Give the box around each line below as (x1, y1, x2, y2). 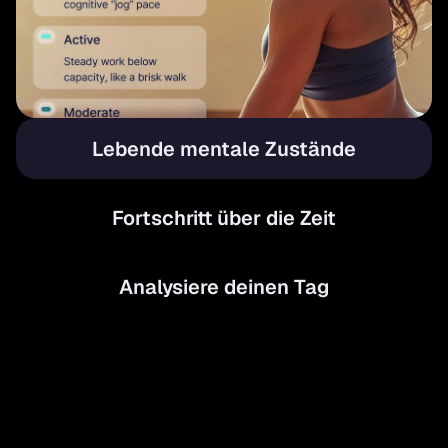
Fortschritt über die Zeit (112, 205, 336, 231)
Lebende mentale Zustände (92, 135, 356, 162)
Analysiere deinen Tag (119, 274, 329, 301)
